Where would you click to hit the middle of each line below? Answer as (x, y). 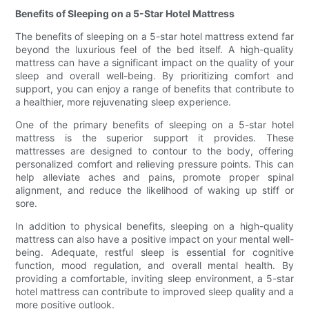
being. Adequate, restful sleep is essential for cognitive (154, 252)
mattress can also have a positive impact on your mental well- (154, 239)
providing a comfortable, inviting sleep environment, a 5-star (154, 279)
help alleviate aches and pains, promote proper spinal (154, 177)
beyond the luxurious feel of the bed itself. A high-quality (154, 50)
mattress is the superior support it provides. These (154, 138)
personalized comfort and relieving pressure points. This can (154, 164)
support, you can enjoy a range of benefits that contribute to (154, 89)
